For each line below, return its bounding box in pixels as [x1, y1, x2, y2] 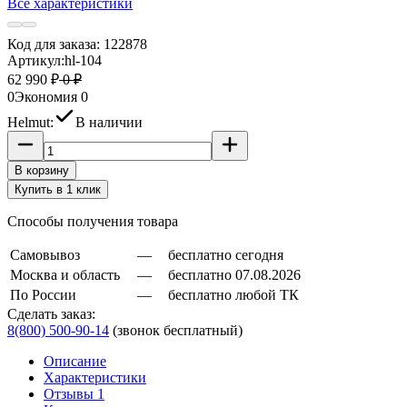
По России [10, 286, 76, 303]
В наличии [75, 114, 143, 130]
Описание [44, 352, 106, 369]
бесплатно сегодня [168, 246, 283, 263]
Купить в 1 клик [15, 182, 101, 196]
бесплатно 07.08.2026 [168, 266, 301, 283]
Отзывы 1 [44, 385, 104, 402]
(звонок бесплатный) [109, 322, 243, 338]
